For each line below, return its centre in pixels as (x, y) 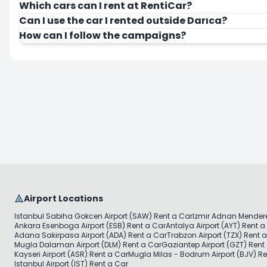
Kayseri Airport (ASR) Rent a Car (71, 254)
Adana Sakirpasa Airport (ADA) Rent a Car (91, 235)
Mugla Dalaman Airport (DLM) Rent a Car (88, 245)
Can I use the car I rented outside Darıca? (123, 21)
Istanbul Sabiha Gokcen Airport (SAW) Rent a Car (103, 216)
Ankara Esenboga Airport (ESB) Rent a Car (90, 226)
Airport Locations (63, 198)
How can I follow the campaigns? (103, 35)
